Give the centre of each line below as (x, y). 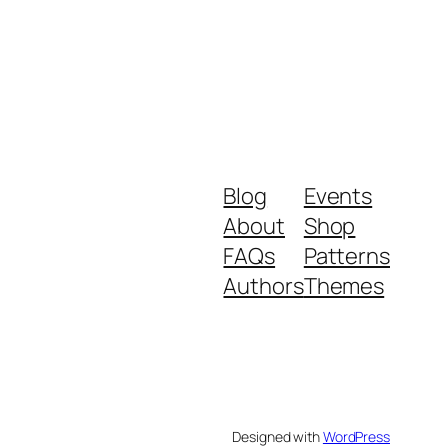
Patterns (346, 256)
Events (338, 196)
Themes (344, 286)
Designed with (277, 436)
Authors (263, 286)
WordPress (356, 436)
